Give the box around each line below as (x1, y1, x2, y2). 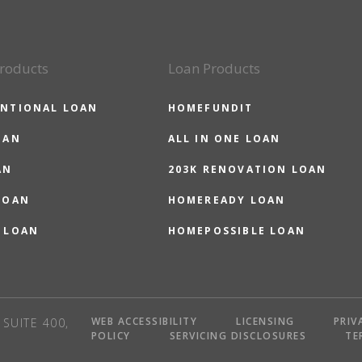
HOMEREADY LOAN (167, 193, 286, 207)
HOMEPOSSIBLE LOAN (167, 224, 306, 238)
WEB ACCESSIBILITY (90, 314, 198, 328)
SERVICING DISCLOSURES (169, 329, 307, 343)
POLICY (90, 329, 131, 343)
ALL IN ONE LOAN (167, 132, 281, 145)
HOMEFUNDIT (167, 101, 254, 115)
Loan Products (167, 59, 260, 78)
